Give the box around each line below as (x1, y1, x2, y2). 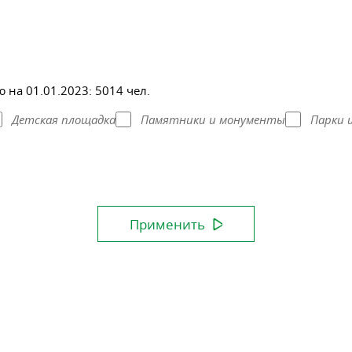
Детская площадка (12, 111, 115, 127)
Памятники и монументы (141, 111, 285, 127)
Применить (130, 214, 205, 233)
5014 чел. (95, 82, 150, 98)
